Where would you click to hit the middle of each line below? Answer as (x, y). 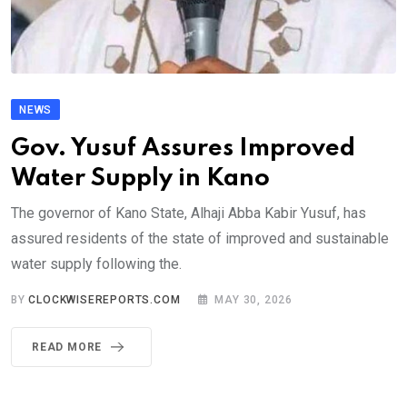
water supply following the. (96, 264)
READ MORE (67, 347)
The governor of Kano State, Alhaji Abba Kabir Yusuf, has (189, 213)
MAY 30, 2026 (254, 300)
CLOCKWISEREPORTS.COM (104, 300)
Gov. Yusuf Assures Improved (183, 149)
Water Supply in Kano (140, 179)
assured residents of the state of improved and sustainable (200, 239)
